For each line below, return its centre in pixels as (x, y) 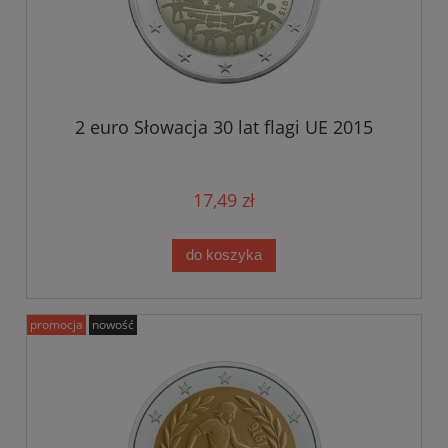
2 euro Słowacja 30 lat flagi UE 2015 (224, 126)
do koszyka (224, 255)
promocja (56, 324)
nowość (113, 324)
